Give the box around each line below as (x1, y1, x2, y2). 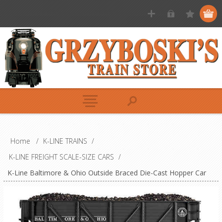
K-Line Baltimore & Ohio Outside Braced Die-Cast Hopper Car (7, 168, 206, 178)
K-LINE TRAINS (43, 136, 87, 146)
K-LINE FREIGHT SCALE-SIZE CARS (8, 152, 114, 162)
